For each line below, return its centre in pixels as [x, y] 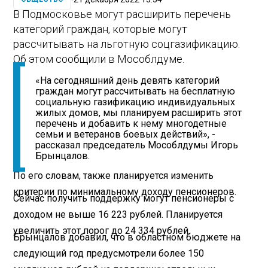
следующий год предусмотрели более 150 [109, 253]
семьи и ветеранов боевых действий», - [126, 135]
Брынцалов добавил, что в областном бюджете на [127, 237]
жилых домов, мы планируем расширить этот [139, 113]
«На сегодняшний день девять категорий [128, 81]
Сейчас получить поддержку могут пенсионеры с [124, 198]
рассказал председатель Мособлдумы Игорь [137, 145]
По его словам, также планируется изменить [114, 175]
